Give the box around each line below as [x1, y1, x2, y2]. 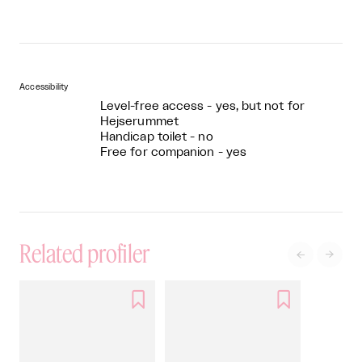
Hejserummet [100, 116, 179, 128]
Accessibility [19, 83, 69, 92]
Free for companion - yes [100, 146, 246, 159]
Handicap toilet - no [100, 131, 213, 144]
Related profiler [19, 238, 149, 268]
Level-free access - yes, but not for [100, 100, 305, 113]
